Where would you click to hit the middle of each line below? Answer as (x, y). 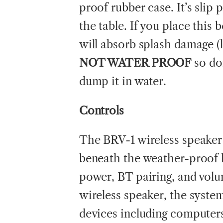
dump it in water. (123, 81)
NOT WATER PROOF (135, 63)
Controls (101, 111)
